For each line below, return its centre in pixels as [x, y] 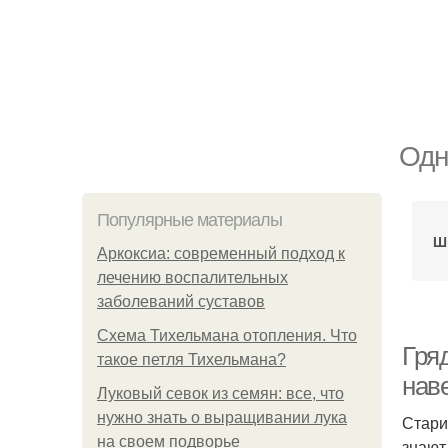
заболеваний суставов [181, 301]
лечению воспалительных [192, 277]
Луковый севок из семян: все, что [220, 393]
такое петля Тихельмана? [191, 359]
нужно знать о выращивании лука [222, 417]
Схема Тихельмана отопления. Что [227, 335]
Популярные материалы [189, 220]
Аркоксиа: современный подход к [221, 253]
